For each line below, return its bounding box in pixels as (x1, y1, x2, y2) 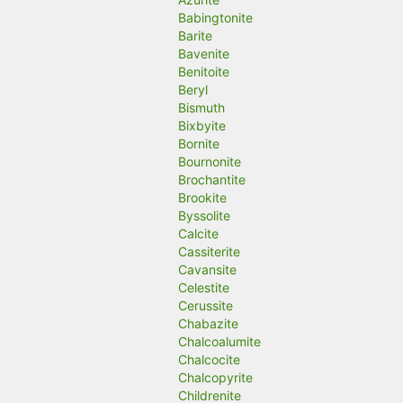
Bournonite (178, 154, 242, 170)
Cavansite (178, 262, 237, 278)
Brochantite (178, 172, 246, 188)
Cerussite (178, 298, 234, 314)
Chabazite (178, 316, 239, 332)
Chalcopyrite (178, 370, 254, 386)
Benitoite (178, 64, 230, 80)
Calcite (178, 226, 219, 242)
